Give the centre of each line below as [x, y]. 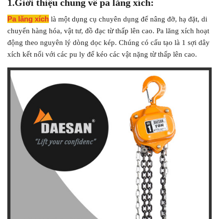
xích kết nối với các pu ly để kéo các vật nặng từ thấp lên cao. [102, 54]
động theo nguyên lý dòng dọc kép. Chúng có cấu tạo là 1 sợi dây [109, 43]
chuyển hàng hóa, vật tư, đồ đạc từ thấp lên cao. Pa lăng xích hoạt [108, 31]
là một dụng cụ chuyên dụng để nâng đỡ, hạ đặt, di [128, 19]
